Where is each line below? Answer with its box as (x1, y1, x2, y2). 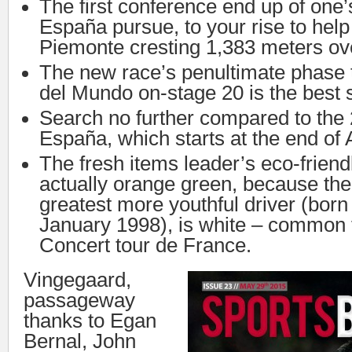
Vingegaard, (24, 269, 131, 291)
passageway (24, 289, 135, 311)
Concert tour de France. (39, 234, 251, 256)
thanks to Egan (24, 310, 156, 332)
